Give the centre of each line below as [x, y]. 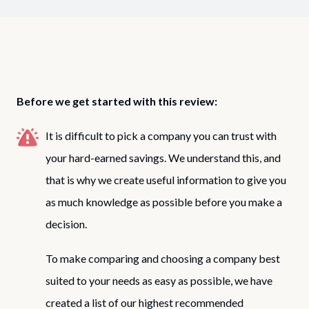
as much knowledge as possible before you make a [164, 202]
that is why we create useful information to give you [166, 180]
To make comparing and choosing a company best [163, 258]
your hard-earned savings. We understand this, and [163, 158]
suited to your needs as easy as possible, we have [159, 280]
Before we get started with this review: [117, 101]
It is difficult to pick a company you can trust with [161, 136]
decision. [66, 224]
